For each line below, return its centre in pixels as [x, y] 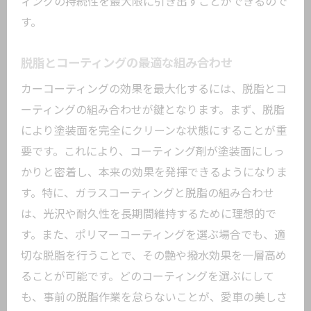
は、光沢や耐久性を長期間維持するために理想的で [149, 214]
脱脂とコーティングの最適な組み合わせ [127, 63]
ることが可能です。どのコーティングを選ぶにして [148, 277]
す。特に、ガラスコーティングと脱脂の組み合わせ [148, 193]
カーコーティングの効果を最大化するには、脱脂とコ [154, 89]
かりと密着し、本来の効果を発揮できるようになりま [154, 173]
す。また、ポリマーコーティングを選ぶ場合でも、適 [153, 235]
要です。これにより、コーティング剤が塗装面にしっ [153, 152]
